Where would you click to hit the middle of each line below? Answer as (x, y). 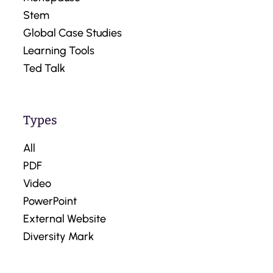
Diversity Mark (58, 237)
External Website (65, 219)
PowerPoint (50, 201)
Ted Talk (44, 69)
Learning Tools (59, 51)
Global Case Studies (73, 33)
